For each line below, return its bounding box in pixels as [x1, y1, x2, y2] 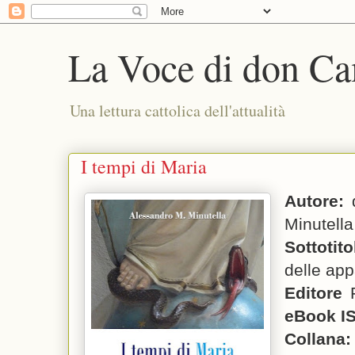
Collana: [284, 330, 351, 348]
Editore [284, 284, 342, 302]
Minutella [284, 215, 353, 233]
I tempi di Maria [81, 154, 207, 179]
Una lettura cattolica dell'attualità [70, 100, 285, 121]
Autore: [284, 192, 344, 210]
